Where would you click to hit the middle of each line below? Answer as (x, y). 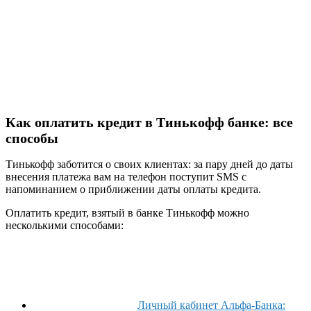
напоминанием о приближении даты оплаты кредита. (133, 189)
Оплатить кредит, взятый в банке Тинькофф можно (127, 212)
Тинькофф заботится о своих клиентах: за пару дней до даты (149, 164)
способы (32, 138)
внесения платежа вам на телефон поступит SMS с (126, 176)
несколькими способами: (65, 225)
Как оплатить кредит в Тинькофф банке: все (149, 123)
